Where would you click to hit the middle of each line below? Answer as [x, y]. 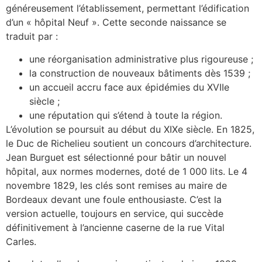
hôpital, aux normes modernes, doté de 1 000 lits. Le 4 [127, 171]
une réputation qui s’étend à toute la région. [126, 115]
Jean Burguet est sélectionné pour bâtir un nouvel [116, 157]
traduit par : [32, 37]
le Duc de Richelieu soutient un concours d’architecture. [129, 143]
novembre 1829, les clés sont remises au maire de [116, 185]
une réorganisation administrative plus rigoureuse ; [141, 59]
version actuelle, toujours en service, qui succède [115, 213]
